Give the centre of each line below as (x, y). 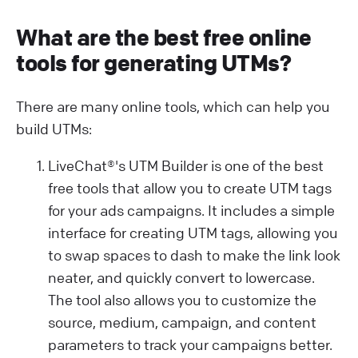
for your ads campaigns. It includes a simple (191, 210)
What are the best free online (164, 37)
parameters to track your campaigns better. (190, 344)
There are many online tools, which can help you (173, 106)
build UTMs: (54, 128)
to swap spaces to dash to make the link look (194, 255)
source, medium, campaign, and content (182, 322)
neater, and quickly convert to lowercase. (181, 277)
